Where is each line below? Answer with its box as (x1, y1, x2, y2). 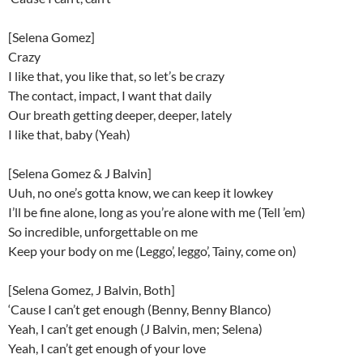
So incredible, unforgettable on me (8, 224, 198, 240)
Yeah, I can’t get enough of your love (8, 340, 206, 357)
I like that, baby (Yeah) (8, 126, 130, 143)
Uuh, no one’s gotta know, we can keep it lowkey (8, 185, 273, 201)
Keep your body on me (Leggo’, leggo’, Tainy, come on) (8, 243, 297, 259)
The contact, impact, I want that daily (8, 88, 211, 104)
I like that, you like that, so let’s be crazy (8, 68, 224, 84)
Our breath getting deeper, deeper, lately (8, 107, 232, 123)
